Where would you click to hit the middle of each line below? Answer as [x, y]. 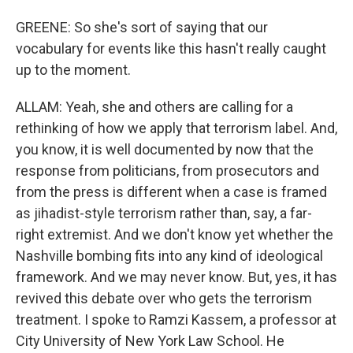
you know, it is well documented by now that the [165, 149]
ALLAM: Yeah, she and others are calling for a [154, 107]
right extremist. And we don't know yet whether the [175, 234]
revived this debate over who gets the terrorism [164, 298]
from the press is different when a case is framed [171, 192]
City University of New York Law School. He [150, 341]
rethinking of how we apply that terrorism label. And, [176, 128]
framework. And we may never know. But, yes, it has [176, 277]
